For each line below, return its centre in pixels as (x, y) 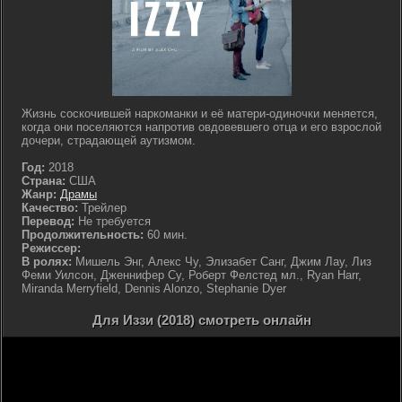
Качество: (50, 208)
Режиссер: (51, 248)
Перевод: (48, 221)
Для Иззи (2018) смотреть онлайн (202, 320)
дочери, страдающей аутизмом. (109, 140)
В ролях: (47, 262)
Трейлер (102, 208)
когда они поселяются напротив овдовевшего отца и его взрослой (201, 127)
